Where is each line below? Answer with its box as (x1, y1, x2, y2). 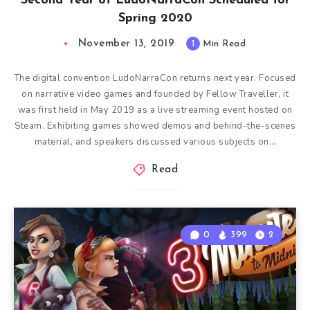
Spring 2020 (118, 12, 192, 25)
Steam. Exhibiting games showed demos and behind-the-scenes (15, 120, 295, 132)
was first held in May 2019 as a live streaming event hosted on (17, 104, 293, 116)
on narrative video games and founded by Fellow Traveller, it (21, 88, 289, 100)
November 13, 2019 (77, 39, 175, 49)
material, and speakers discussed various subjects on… (34, 136, 276, 148)
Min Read (199, 39, 246, 48)
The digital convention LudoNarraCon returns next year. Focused (14, 72, 296, 84)
